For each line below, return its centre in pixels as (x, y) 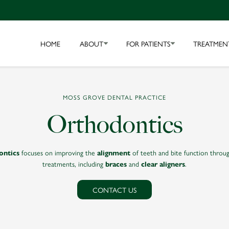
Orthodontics (114, 124)
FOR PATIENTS (148, 43)
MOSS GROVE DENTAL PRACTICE (114, 97)
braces (116, 164)
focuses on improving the (58, 152)
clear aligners (163, 164)
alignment (113, 153)
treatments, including (74, 164)
